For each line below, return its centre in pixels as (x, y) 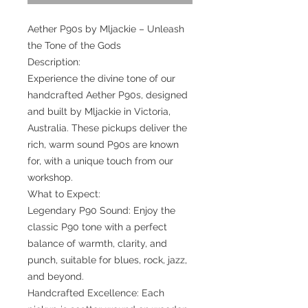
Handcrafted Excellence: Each (96, 293)
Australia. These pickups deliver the (107, 128)
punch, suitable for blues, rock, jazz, (107, 260)
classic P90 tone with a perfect (97, 227)
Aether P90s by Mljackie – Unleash (106, 29)
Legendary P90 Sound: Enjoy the (101, 210)
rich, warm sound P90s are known (103, 144)
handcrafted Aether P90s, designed (108, 95)
